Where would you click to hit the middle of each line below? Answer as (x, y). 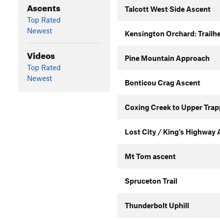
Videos (41, 54)
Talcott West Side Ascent (167, 9)
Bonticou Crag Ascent (162, 82)
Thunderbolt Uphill (157, 205)
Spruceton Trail (151, 181)
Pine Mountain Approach (167, 58)
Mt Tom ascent (150, 156)
